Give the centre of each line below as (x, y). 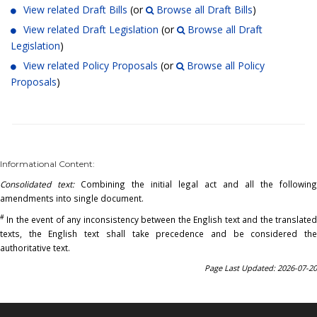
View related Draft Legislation (91, 29)
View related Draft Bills (75, 9)
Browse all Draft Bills (203, 9)
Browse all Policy (224, 65)
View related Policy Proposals (91, 65)
